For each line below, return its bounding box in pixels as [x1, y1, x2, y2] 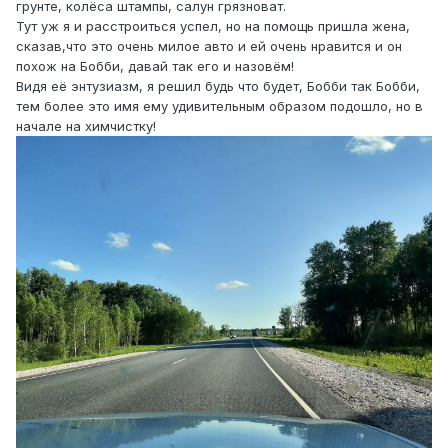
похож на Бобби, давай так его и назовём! [16, 57, 294, 74]
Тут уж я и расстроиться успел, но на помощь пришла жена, [16, 17, 410, 34]
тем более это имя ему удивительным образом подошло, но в [16, 97, 423, 114]
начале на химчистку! [16, 117, 156, 134]
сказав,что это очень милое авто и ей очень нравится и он [16, 37, 402, 54]
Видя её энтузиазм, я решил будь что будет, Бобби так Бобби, [16, 77, 420, 94]
